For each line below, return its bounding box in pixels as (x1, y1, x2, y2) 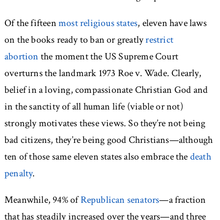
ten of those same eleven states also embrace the (4, 150, 190, 164)
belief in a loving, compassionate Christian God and (4, 83, 208, 97)
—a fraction (159, 193, 206, 207)
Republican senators (80, 193, 160, 207)
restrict (145, 33, 173, 47)
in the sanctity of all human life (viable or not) (4, 100, 183, 113)
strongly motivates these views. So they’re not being (4, 117, 206, 130)
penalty (4, 167, 33, 180)
